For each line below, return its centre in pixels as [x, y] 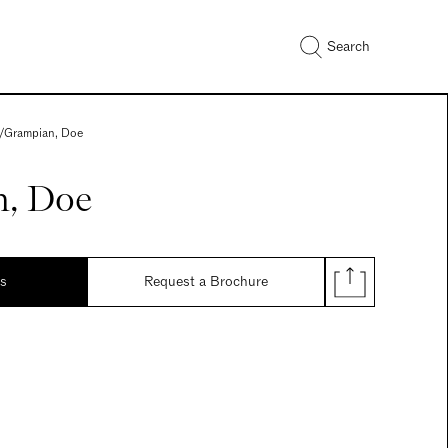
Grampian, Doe [43, 133]
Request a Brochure [205, 281]
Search [348, 46]
